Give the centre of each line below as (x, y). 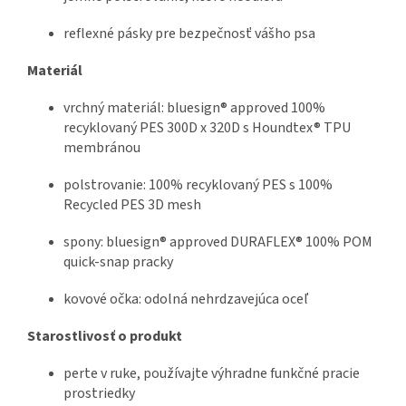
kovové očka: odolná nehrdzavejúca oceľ (186, 300)
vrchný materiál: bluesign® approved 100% (194, 108)
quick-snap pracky (118, 262)
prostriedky (99, 394)
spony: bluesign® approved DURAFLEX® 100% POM (218, 242)
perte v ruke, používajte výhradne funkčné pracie (212, 374)
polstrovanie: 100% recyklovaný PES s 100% (198, 185)
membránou (102, 148)
